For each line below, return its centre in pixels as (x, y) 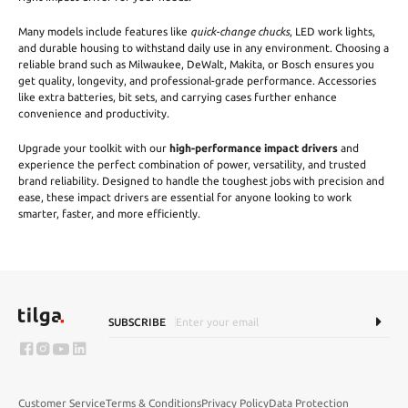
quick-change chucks (240, 32)
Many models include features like (104, 32)
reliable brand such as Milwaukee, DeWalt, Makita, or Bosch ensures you (196, 65)
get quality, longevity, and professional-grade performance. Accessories (197, 81)
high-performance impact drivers (254, 148)
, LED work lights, (332, 32)
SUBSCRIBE (137, 322)
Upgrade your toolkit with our (94, 148)
